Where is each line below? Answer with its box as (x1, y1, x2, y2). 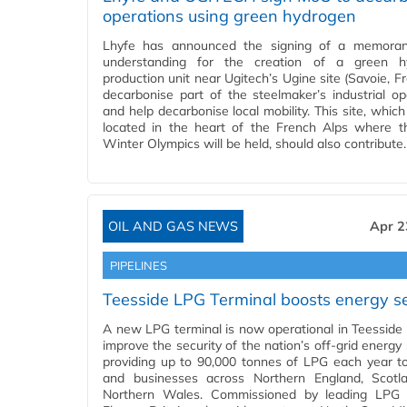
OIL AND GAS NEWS (108, 218, 238, 235)
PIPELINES (110, 258, 167, 273)
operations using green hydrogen (103, 5, 356, 27)
